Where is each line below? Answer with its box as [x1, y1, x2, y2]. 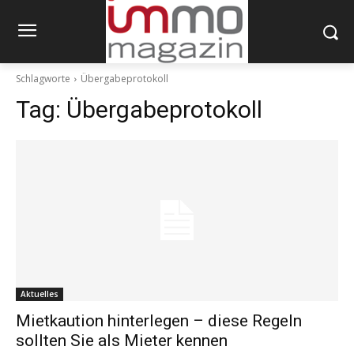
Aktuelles [21, 288, 58, 300]
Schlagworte [16, 72, 70, 86]
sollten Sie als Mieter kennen [16, 331, 228, 351]
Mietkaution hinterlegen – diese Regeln [16, 311, 302, 331]
